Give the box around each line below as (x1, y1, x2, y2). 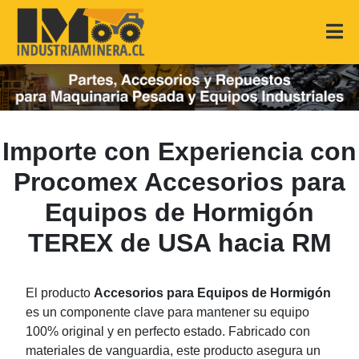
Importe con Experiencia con (2, 137, 357, 167)
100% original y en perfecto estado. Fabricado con (26, 325, 310, 339)
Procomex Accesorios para (14, 167, 345, 197)
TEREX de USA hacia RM (27, 228, 332, 258)
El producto (26, 286, 94, 301)
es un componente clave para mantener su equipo (26, 305, 309, 320)
